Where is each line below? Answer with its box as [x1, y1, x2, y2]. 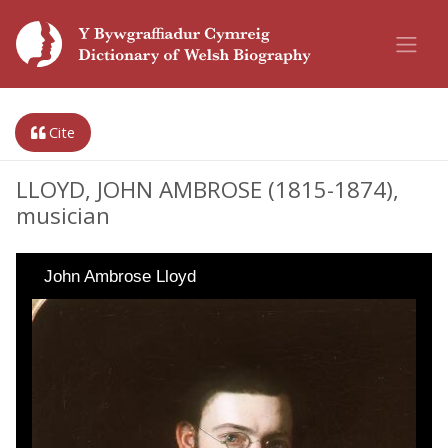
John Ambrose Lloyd [44, 267, 196, 286]
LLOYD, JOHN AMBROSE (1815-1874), [16, 174, 399, 205]
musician [16, 200, 110, 231]
